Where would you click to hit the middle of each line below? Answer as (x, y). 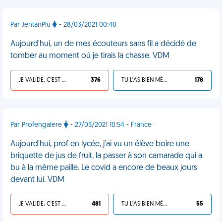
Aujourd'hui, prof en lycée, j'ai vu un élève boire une (100, 144)
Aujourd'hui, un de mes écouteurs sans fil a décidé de (103, 44)
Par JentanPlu (31, 25)
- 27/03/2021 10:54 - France (110, 125)
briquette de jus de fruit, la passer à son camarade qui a (106, 156)
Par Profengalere (37, 125)
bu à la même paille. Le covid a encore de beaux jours (104, 168)
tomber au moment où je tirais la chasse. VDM (90, 56)
